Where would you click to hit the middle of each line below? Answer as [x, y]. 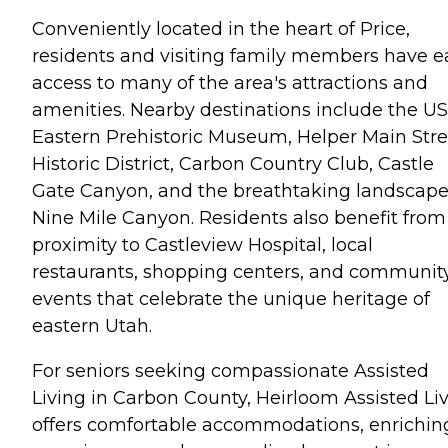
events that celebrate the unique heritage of [231, 298]
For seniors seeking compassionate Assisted [230, 370]
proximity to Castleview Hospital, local [202, 244]
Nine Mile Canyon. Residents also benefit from [239, 217]
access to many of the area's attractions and [230, 82]
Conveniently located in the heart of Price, [221, 28]
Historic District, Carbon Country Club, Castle [233, 163]
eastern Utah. [92, 325]
